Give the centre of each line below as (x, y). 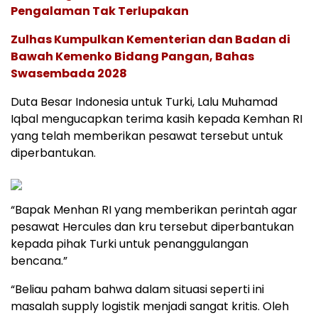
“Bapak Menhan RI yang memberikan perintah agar (154, 210)
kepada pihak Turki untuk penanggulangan (130, 244)
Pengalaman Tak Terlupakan (100, 11)
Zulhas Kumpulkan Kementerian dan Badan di (150, 40)
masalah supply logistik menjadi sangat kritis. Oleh (150, 307)
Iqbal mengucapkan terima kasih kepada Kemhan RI (157, 119)
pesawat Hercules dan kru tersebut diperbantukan (152, 227)
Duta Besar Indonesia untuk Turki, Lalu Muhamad (144, 102)
